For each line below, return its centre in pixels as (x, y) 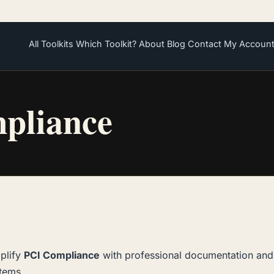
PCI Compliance (61, 255)
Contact (205, 44)
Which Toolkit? (106, 44)
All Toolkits (51, 44)
